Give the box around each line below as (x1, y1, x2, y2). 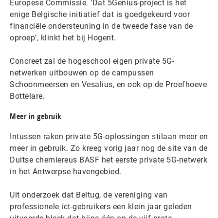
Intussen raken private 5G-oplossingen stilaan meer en (10, 132, 208, 142)
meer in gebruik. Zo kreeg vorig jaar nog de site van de (10, 144, 208, 153)
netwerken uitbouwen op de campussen (10, 68, 154, 78)
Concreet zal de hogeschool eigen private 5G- (10, 56, 174, 66)
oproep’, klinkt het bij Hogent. (10, 33, 116, 43)
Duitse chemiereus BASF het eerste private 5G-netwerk (10, 155, 207, 165)
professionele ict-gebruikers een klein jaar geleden (10, 202, 192, 212)
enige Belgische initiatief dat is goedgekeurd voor (10, 10, 190, 19)
